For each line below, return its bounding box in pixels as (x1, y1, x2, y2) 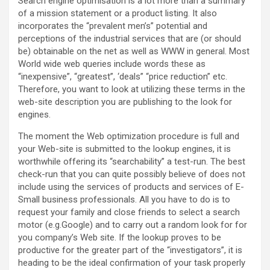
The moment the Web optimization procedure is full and (18, 131, 239, 142)
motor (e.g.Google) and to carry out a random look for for (18, 219, 247, 231)
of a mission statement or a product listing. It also (18, 8, 217, 19)
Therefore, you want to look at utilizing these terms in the (18, 84, 245, 95)
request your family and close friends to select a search (18, 207, 240, 218)
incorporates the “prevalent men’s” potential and (18, 20, 207, 32)
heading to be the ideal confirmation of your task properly (18, 257, 245, 269)
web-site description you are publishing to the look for (18, 96, 232, 108)
